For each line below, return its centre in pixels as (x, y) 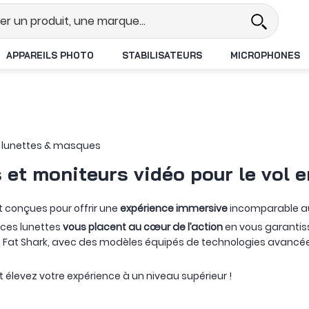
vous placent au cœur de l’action (143, 227)
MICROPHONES (265, 55)
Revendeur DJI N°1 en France (146, 12)
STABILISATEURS (162, 55)
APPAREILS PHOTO (50, 55)
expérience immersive (174, 208)
